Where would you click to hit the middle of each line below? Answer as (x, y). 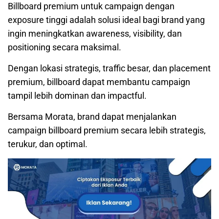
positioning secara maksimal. (65, 47)
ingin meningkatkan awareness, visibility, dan (95, 34)
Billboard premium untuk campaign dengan (91, 6)
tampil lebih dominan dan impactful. (77, 96)
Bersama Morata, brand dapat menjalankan (92, 117)
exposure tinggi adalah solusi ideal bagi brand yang (106, 20)
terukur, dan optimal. (48, 144)
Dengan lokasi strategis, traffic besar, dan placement (109, 68)
